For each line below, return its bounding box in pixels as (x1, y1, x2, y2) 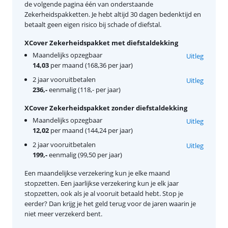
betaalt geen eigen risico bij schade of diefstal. (24, 19, 161, 29)
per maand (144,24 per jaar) (49, 125, 133, 135)
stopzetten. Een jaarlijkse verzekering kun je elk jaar (24, 178, 179, 188)
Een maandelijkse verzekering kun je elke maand (24, 168, 170, 178)
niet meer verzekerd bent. (24, 209, 102, 218)
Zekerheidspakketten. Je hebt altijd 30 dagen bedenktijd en (24, 9, 201, 19)
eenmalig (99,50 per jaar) (47, 150, 122, 159)
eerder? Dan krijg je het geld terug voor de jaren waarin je (24, 198, 196, 208)
